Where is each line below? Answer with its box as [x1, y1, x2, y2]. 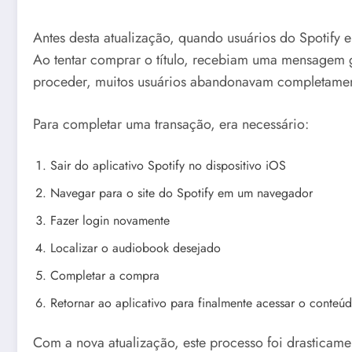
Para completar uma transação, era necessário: [33, 114, 309, 135]
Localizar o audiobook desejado [50, 238, 221, 257]
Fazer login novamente [50, 211, 170, 229]
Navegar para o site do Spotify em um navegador [50, 183, 313, 202]
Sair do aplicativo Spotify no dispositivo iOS [50, 156, 286, 174]
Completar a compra [50, 266, 159, 284]
